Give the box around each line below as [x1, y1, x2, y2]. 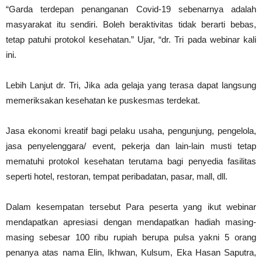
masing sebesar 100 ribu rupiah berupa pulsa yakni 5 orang [6, 232, 256, 242]
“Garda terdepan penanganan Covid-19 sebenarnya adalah [6, 4, 256, 14]
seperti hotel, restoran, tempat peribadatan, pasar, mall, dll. [6, 171, 227, 181]
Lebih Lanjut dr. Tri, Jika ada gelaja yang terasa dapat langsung [6, 80, 256, 90]
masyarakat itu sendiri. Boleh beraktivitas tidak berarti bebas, [6, 19, 256, 29]
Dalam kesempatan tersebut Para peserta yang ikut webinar [6, 202, 256, 212]
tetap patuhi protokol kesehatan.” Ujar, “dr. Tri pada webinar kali [6, 35, 256, 44]
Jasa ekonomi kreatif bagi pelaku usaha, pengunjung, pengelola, [6, 126, 256, 136]
